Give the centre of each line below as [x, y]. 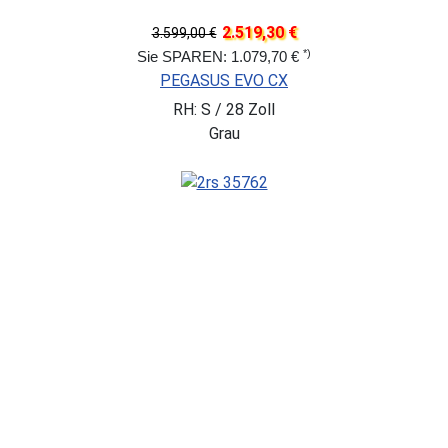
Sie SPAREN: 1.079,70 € [220, 57]
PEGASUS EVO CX [224, 81]
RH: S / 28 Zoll [224, 110]
